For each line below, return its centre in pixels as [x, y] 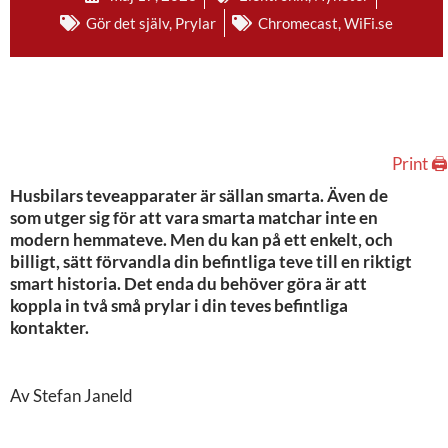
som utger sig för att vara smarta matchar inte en [194, 217]
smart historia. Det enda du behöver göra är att [188, 283]
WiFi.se [368, 22]
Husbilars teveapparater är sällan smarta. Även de [199, 195]
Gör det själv [127, 22]
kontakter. [49, 327]
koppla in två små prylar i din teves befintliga [179, 305]
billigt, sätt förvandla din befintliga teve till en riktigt [211, 261]
